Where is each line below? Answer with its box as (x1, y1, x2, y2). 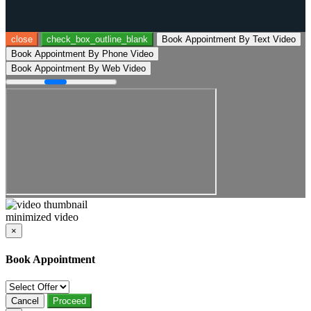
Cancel (11, 295, 39, 306)
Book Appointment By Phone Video (11, 49, 153, 59)
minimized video (6, 211, 78, 224)
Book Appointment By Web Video (11, 63, 146, 74)
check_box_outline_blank (47, 34, 148, 44)
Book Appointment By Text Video (162, 34, 296, 44)
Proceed (53, 295, 86, 306)
